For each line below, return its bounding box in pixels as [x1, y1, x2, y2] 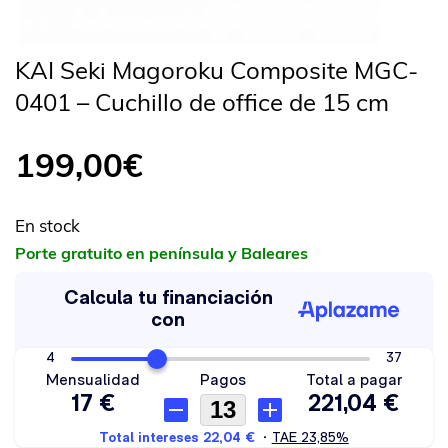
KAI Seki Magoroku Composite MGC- [15, 55, 418, 85]
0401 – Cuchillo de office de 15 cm [15, 87, 389, 117]
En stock [15, 215, 80, 236]
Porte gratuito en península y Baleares [15, 243, 308, 263]
